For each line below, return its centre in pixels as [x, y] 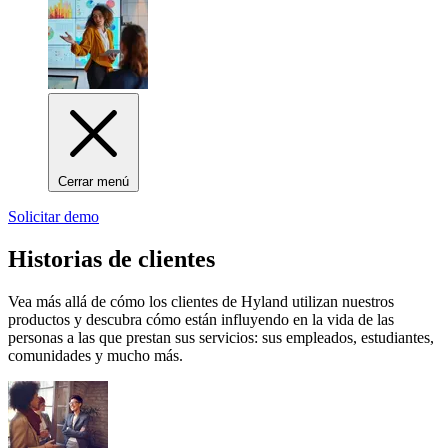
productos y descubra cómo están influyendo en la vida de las [201, 319]
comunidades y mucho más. [95, 355]
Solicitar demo [53, 217]
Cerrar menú [93, 182]
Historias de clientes [111, 259]
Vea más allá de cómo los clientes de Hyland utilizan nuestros [201, 301]
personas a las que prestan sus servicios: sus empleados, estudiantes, [221, 337]
